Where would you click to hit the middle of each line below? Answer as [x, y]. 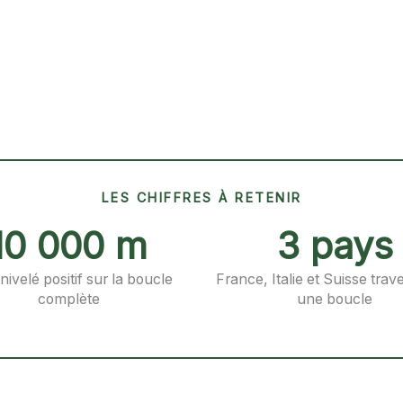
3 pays [335, 245]
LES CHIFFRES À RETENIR [201, 197]
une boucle [335, 299]
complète [68, 299]
